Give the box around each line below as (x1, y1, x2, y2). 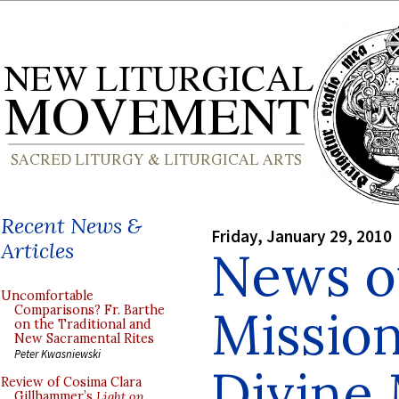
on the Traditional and (14, 316, 151, 332)
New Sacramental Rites (14, 330, 154, 346)
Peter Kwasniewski (14, 346, 101, 361)
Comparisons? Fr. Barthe (14, 302, 165, 318)
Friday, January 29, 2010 (211, 224, 392, 247)
